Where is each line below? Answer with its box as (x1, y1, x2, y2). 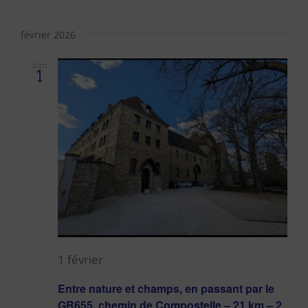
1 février (58, 252, 103, 268)
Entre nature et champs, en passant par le (58, 280, 274, 297)
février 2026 (21, 28, 76, 42)
